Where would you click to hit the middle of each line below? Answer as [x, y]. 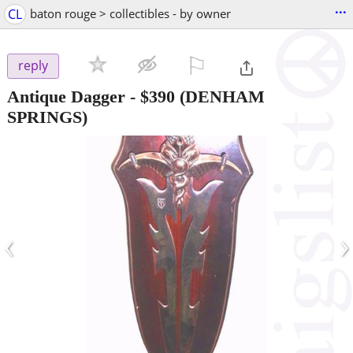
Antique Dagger [66, 96]
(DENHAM [220, 96]
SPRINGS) [47, 117]
